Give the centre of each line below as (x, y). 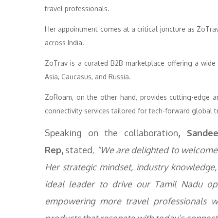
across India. (64, 43)
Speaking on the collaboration (111, 133)
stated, (80, 150)
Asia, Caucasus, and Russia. (88, 77)
